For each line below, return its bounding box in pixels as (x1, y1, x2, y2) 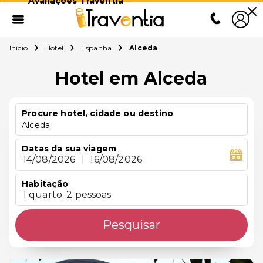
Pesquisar (103, 218, 160, 232)
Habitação (22, 178, 69, 189)
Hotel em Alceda (55, 68, 208, 89)
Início (9, 43, 28, 52)
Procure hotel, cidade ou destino (22, 108, 173, 119)
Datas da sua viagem (22, 143, 117, 154)
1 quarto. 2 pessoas (22, 189, 112, 201)
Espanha (80, 43, 112, 52)
